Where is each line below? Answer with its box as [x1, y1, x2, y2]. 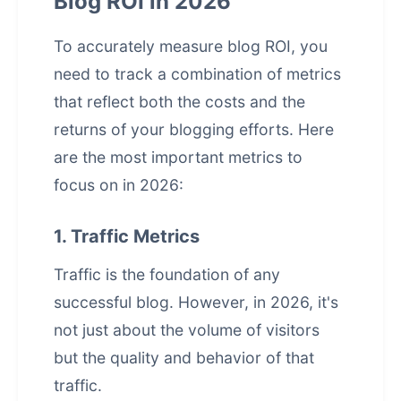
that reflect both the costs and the [54, 92, 305, 111]
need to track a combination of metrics [54, 64, 341, 83]
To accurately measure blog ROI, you [54, 37, 328, 55]
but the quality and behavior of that [54, 348, 314, 367]
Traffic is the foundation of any [54, 265, 280, 284]
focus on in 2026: [54, 175, 183, 194]
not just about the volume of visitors [54, 320, 320, 339]
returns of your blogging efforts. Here [54, 120, 334, 139]
